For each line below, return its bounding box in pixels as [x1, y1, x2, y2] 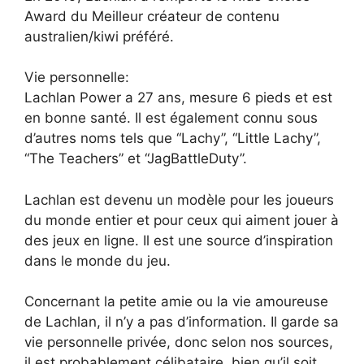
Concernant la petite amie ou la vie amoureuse [24, 293, 328, 310]
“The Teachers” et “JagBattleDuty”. [24, 150, 247, 167]
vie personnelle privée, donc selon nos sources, [24, 334, 333, 351]
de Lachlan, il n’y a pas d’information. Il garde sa [24, 314, 339, 331]
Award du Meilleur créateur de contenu [24, 7, 279, 24]
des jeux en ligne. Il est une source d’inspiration [24, 232, 333, 249]
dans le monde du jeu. [24, 252, 171, 269]
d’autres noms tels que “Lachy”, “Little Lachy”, [24, 130, 321, 147]
